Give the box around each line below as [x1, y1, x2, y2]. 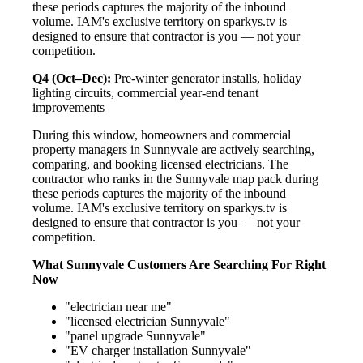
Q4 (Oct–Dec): [32, 70, 111, 85]
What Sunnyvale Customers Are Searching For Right [32, 257, 326, 271]
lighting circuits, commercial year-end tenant [32, 85, 258, 100]
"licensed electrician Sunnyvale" [65, 314, 230, 328]
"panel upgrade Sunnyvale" [65, 328, 206, 343]
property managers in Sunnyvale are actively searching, [32, 142, 314, 156]
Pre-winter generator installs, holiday [111, 70, 301, 85]
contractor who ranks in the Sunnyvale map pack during [32, 171, 318, 186]
